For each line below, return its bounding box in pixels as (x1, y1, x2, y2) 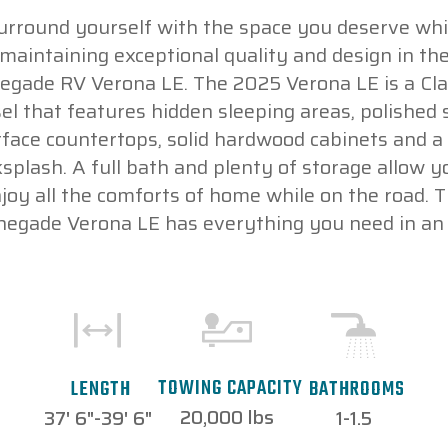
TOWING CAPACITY (157, 373, 303, 405)
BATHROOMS (308, 374, 405, 406)
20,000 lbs (180, 402, 274, 433)
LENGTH (70, 373, 131, 405)
